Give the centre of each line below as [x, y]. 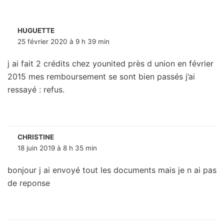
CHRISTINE [36, 137]
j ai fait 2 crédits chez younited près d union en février [110, 64]
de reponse [29, 183]
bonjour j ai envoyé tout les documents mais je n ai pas [112, 170]
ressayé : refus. [36, 90]
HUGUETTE [36, 31]
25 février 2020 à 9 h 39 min [63, 42]
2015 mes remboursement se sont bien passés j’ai [101, 77]
